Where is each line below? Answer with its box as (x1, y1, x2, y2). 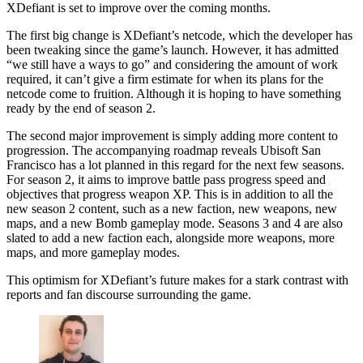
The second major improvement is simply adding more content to (6, 128, 338, 143)
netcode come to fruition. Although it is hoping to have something (6, 86, 341, 100)
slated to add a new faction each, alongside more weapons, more (6, 230, 335, 245)
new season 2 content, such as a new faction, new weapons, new (6, 201, 337, 216)
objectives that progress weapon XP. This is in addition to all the (6, 186, 333, 201)
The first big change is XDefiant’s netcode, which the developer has (6, 28, 352, 42)
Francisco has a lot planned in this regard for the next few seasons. (6, 157, 344, 172)
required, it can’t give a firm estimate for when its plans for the (6, 71, 323, 86)
